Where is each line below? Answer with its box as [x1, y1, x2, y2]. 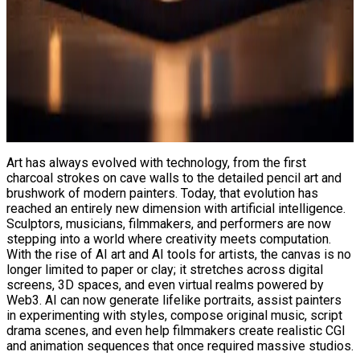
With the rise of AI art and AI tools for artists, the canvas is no [6, 246, 351, 262]
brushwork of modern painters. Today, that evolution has [6, 185, 318, 201]
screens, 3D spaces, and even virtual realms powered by [6, 276, 324, 292]
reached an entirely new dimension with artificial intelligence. [6, 200, 346, 216]
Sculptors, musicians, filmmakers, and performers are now [6, 215, 331, 231]
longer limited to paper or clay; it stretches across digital [6, 261, 323, 277]
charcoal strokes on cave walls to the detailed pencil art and [6, 170, 342, 186]
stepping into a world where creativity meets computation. [6, 231, 331, 247]
